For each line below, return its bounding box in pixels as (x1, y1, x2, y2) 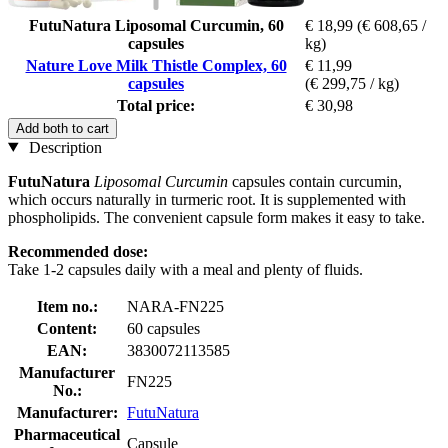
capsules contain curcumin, (228, 172, 402, 190)
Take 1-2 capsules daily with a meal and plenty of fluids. (8, 260, 363, 278)
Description (24, 138, 102, 156)
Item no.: (36, 297, 98, 315)
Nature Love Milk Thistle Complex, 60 (25, 56, 287, 74)
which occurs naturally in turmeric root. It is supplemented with (8, 190, 406, 208)
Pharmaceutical (14, 425, 120, 443)
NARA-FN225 (127, 297, 224, 315)
